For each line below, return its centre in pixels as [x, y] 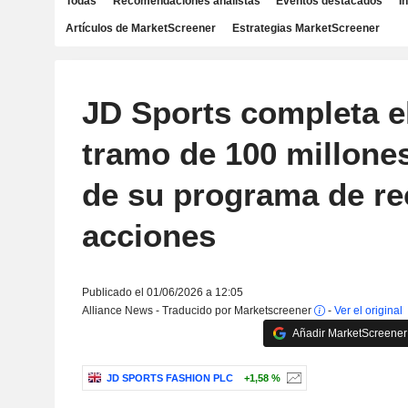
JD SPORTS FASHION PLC [169, 378]
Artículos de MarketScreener [141, 28]
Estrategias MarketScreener [306, 28]
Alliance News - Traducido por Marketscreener [198, 311]
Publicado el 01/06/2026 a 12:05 [162, 292]
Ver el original [368, 311]
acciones [148, 235]
